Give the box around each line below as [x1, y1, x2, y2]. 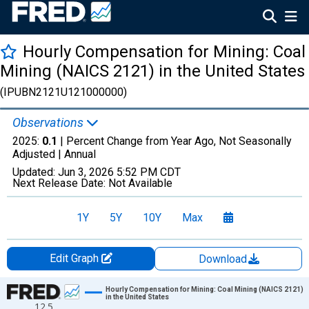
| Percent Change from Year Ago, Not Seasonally [57, 134, 292, 148]
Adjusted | [12, 148, 64, 161]
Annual [64, 148, 96, 161]
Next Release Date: [12, 177, 108, 190]
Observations [12, 115, 86, 130]
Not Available [108, 177, 172, 190]
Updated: [12, 166, 58, 179]
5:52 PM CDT [117, 166, 181, 179]
